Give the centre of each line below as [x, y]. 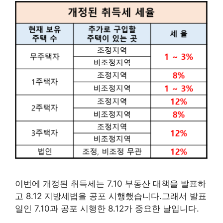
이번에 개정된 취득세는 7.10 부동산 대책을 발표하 [111, 184]
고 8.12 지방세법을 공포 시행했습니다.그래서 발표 [111, 196]
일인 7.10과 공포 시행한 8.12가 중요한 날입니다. [107, 209]
